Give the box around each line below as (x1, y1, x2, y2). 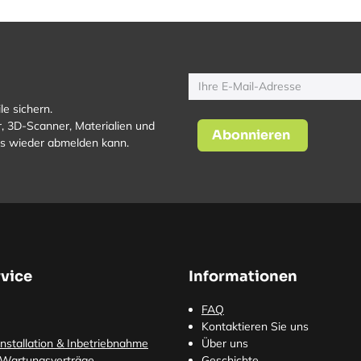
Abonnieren (212, 127, 290, 143)
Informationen (189, 268, 297, 285)
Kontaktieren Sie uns (201, 319, 309, 334)
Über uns (201, 336, 248, 351)
